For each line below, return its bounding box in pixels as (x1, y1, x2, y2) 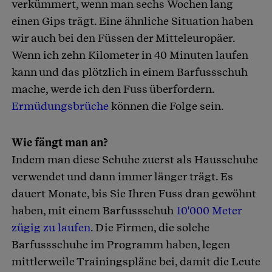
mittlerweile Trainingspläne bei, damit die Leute (12, 254, 260, 268)
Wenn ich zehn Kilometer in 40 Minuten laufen (12, 48, 248, 61)
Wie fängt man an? (12, 135, 110, 149)
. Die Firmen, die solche (90, 220, 209, 234)
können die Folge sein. (109, 99, 226, 112)
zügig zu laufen (12, 220, 90, 234)
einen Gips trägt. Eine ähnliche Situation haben (12, 14, 253, 27)
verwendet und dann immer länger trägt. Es (12, 169, 233, 183)
